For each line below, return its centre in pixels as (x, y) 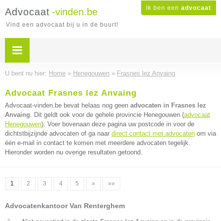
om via (205, 133)
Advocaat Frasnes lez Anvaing (71, 93)
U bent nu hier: (27, 73)
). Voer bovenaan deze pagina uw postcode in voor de (118, 124)
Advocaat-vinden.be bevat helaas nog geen (68, 105)
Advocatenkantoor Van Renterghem (65, 206)
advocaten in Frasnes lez (168, 105)
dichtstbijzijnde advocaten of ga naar (58, 133)
